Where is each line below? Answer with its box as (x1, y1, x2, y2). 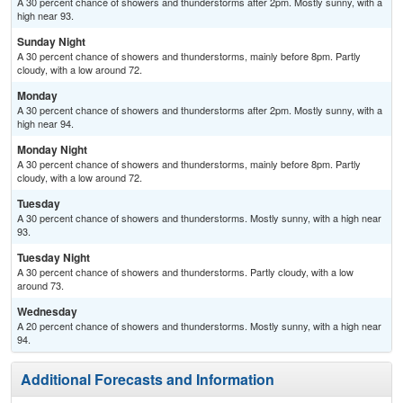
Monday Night (17, 141, 87, 158)
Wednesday (17, 303, 77, 320)
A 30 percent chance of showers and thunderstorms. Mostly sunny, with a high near (17, 210, 381, 226)
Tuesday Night (17, 249, 90, 266)
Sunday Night (17, 33, 85, 50)
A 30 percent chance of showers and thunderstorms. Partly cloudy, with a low (17, 264, 354, 280)
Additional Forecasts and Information (21, 369, 274, 390)
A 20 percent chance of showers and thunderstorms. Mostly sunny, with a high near (17, 318, 381, 334)
